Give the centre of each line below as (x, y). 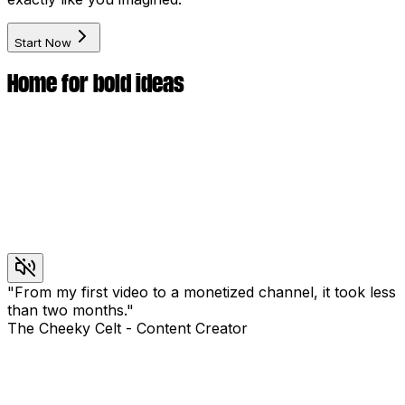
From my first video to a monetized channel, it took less (205, 292)
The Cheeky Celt (64, 328)
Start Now (43, 42)
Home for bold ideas (96, 83)
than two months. (67, 310)
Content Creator (192, 328)
